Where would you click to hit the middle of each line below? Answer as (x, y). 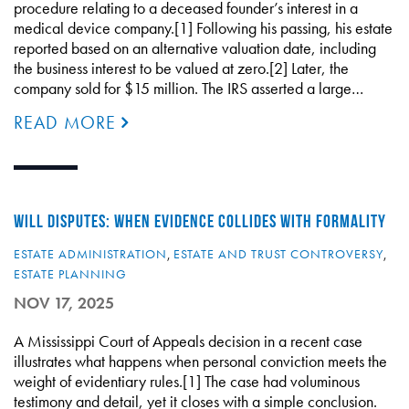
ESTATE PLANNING (70, 274)
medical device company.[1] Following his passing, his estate (203, 28)
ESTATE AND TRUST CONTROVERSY (278, 254)
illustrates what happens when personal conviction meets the (200, 361)
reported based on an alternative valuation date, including (195, 48)
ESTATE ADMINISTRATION (90, 254)
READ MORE (68, 122)
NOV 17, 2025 (64, 303)
